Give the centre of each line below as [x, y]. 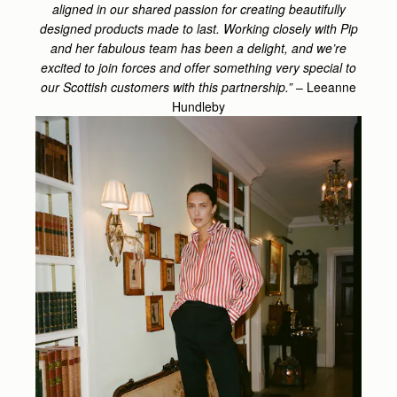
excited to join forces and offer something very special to [198, 67]
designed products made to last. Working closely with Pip [198, 28]
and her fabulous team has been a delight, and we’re [198, 47]
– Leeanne [326, 86]
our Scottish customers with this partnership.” [168, 86]
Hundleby [198, 106]
